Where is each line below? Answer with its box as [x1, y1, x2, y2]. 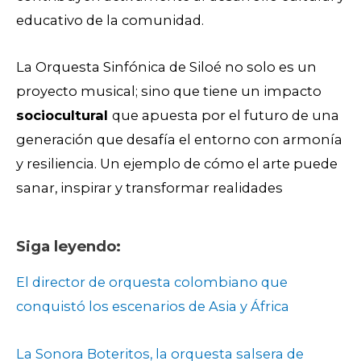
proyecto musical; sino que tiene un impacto [16, 83, 322, 100]
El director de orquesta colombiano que [16, 274, 288, 291]
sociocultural [16, 107, 112, 124]
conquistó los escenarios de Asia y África [16, 298, 289, 315]
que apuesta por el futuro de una [112, 107, 339, 124]
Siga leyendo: [16, 237, 121, 256]
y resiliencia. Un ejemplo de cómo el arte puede [16, 156, 338, 172]
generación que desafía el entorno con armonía [16, 131, 342, 148]
